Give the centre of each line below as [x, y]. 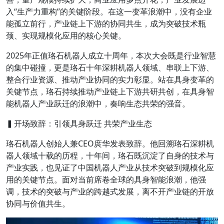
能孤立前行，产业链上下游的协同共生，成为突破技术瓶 [106, 23]
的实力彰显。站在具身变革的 [162, 79]
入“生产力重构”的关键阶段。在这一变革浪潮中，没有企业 [109, 11]
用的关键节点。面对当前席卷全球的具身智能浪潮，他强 [106, 179]
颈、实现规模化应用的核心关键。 [66, 35]
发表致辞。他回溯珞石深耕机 [162, 143]
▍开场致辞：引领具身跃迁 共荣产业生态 [79, 123]
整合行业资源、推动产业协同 [58, 79]
